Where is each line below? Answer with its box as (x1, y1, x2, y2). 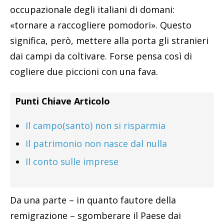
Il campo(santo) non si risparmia (25, 119, 165, 132)
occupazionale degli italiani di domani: (10, 3, 174, 16)
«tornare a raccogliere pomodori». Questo (10, 19, 191, 31)
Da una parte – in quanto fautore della (10, 194, 176, 206)
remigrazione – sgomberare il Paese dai (10, 209, 181, 222)
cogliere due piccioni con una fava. (10, 65, 158, 78)
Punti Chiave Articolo (15, 95, 110, 107)
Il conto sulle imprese (25, 155, 118, 168)
